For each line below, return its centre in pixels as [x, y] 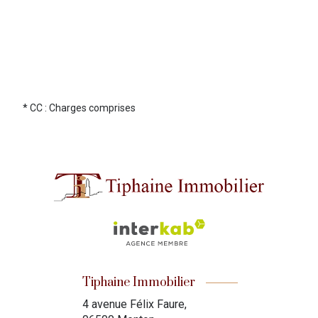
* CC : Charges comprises [79, 108]
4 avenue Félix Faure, [134, 305]
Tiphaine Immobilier [138, 282]
